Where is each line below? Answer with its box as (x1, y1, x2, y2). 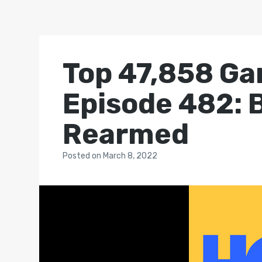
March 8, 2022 (103, 151, 158, 161)
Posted (63, 151, 92, 161)
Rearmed (63, 118, 189, 151)
